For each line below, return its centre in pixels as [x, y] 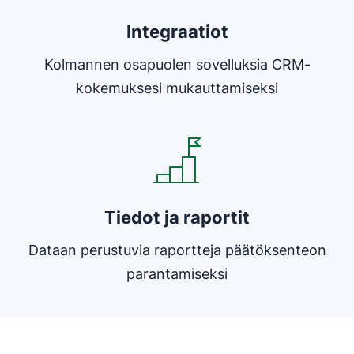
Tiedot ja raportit [177, 218]
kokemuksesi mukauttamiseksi [177, 88]
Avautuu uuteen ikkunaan [90, 108]
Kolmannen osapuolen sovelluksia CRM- [177, 65]
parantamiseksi [177, 274]
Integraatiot [177, 32]
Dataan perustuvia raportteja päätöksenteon [177, 250]
